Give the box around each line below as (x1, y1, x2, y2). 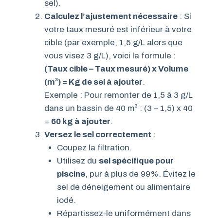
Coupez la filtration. (56, 143, 132, 152)
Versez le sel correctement (44, 129, 151, 139)
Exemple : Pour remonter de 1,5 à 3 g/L (44, 90, 193, 100)
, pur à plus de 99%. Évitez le (85, 169, 196, 179)
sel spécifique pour (98, 156, 174, 165)
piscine (56, 169, 85, 179)
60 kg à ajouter (51, 116, 110, 126)
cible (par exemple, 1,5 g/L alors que (44, 37, 182, 47)
